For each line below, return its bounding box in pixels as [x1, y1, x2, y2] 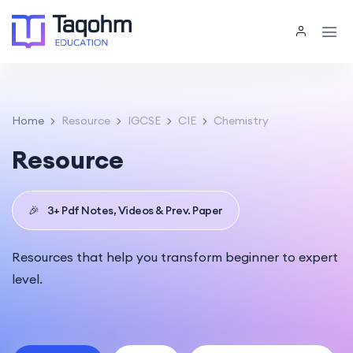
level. [12, 270, 43, 287]
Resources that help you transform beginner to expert [12, 248, 338, 265]
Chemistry [214, 113, 269, 128]
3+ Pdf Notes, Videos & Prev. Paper [46, 203, 223, 217]
